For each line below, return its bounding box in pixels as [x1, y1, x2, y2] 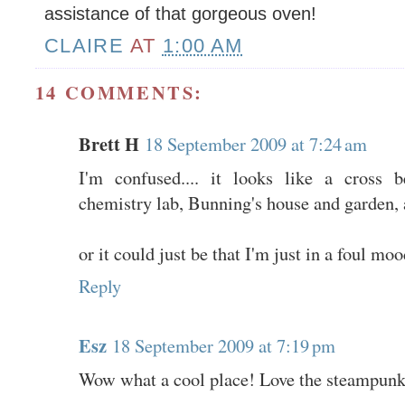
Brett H [78, 129, 139, 157]
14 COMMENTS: [34, 78, 203, 106]
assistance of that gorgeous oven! [43, 3, 316, 24]
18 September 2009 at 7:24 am [144, 130, 367, 156]
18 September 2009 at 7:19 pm [111, 332, 335, 358]
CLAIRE [43, 34, 125, 58]
